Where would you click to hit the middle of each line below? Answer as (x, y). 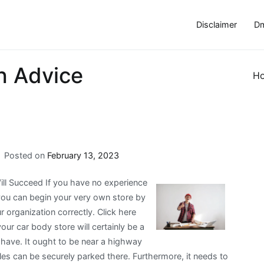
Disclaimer (216, 25)
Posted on (25, 155)
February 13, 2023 (83, 155)
